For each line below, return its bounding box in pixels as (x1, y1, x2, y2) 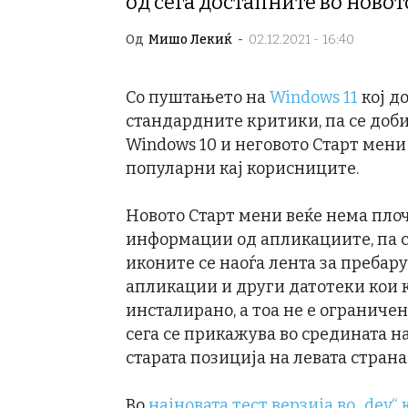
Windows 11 (270, 87, 358, 107)
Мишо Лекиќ (148, 32, 232, 47)
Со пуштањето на (126, 87, 270, 107)
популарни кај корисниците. (126, 158, 359, 178)
